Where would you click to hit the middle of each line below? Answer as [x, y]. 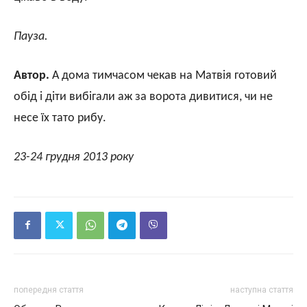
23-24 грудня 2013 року [74, 157]
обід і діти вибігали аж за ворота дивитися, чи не [143, 97]
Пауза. [31, 36]
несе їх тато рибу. [60, 118]
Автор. [32, 75]
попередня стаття [49, 290]
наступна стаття [262, 290]
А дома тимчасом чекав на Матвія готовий [163, 75]
